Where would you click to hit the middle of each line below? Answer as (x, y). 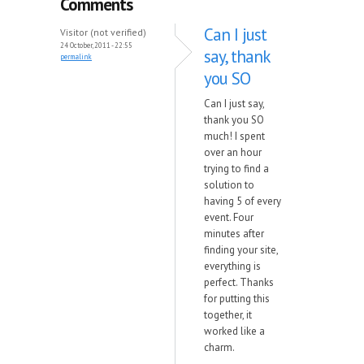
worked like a (234, 331)
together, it (228, 315)
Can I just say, (234, 104)
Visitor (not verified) (103, 32)
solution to (229, 185)
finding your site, (241, 250)
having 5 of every (243, 201)
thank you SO (234, 120)
